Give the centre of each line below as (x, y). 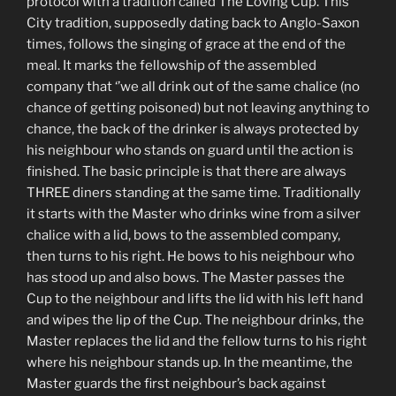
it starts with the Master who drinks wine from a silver (194, 214)
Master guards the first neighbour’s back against (176, 384)
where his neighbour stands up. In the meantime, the (190, 363)
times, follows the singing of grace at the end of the (186, 45)
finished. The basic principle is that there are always (187, 172)
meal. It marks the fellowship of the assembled (171, 66)
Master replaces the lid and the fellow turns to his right (197, 342)
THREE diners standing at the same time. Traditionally (194, 193)
